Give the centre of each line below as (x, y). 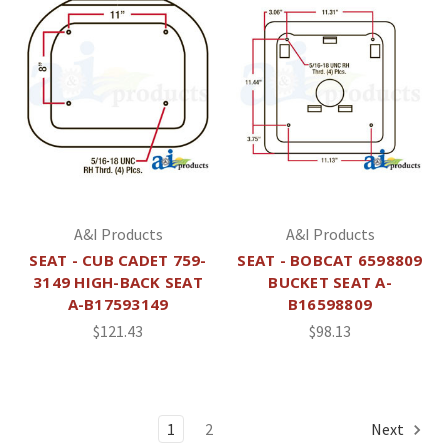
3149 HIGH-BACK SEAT (118, 281)
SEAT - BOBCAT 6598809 (330, 259)
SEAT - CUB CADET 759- (118, 259)
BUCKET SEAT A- (330, 281)
